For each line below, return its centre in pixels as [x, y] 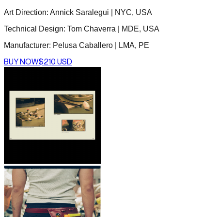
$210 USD [55, 62]
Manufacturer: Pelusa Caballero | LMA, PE [77, 45]
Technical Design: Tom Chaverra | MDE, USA [82, 29]
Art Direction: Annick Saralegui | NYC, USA [78, 12]
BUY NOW [21, 62]
